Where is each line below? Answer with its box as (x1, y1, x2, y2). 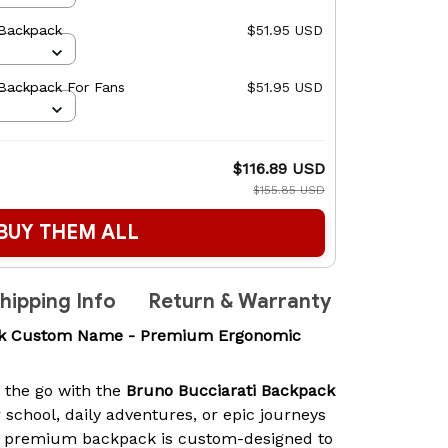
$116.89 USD (233, 159, 325, 179)
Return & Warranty (148, 289, 331, 315)
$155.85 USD (253, 183, 325, 198)
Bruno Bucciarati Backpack (126, 380, 335, 400)
